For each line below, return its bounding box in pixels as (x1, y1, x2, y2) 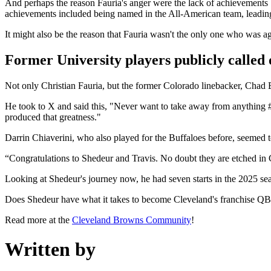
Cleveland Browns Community (72, 214, 191, 225)
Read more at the (5, 214, 72, 225)
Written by (5, 238, 96, 261)
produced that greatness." (5, 111, 101, 122)
